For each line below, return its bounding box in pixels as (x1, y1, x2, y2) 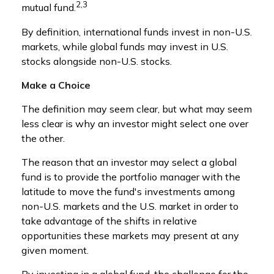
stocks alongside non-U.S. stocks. (21, 54, 172, 67)
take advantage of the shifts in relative (21, 214, 197, 227)
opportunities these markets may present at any (21, 229, 239, 242)
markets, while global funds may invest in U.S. (21, 40, 228, 53)
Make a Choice (21, 78, 91, 91)
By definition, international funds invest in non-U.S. (21, 25, 252, 38)
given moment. (21, 243, 89, 256)
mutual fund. (21, 1, 76, 14)
